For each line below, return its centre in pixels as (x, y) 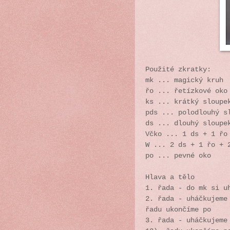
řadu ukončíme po (178, 209)
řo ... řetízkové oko (186, 91)
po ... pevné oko (178, 156)
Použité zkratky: (178, 69)
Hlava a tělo (170, 177)
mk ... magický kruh (184, 80)
